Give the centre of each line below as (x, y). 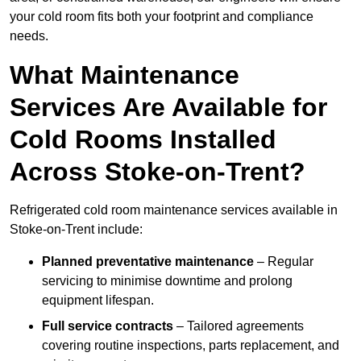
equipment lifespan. (98, 301)
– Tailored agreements (239, 326)
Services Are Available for (168, 108)
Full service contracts (108, 326)
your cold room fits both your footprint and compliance (162, 17)
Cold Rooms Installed (143, 140)
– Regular (284, 262)
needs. (29, 36)
